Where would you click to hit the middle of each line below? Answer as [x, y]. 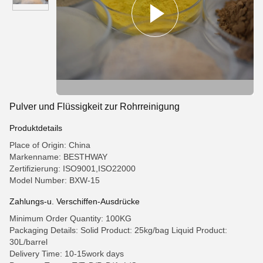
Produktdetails [36, 128]
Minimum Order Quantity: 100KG [70, 218]
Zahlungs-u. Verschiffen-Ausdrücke [75, 201]
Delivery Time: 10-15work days [67, 254]
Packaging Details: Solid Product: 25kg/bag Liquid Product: [118, 230]
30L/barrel [28, 242]
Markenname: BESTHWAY [58, 157]
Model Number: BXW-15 [55, 180]
